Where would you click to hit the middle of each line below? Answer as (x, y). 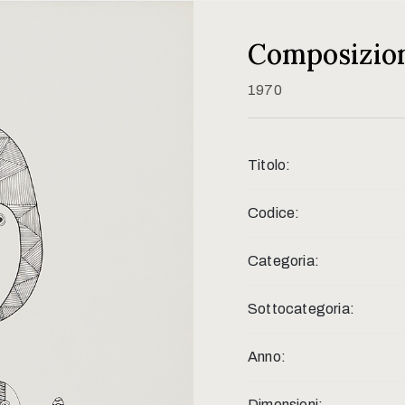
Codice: (274, 212)
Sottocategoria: (301, 308)
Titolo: (269, 165)
